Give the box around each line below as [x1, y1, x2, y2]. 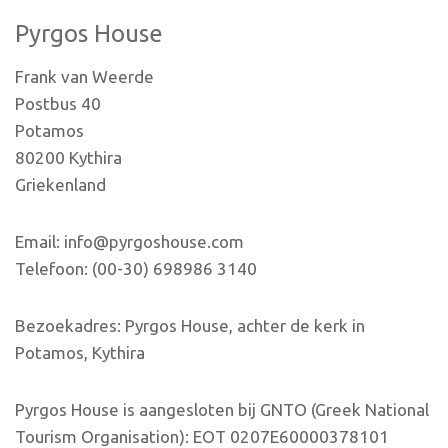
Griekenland [15, 175, 106, 195]
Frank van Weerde [15, 67, 154, 87]
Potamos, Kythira [15, 343, 145, 363]
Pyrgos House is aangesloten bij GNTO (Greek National [15, 400, 429, 420]
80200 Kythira [15, 148, 122, 168]
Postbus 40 [15, 94, 101, 114]
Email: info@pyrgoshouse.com [15, 232, 244, 252]
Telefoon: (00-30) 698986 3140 [15, 259, 257, 279]
